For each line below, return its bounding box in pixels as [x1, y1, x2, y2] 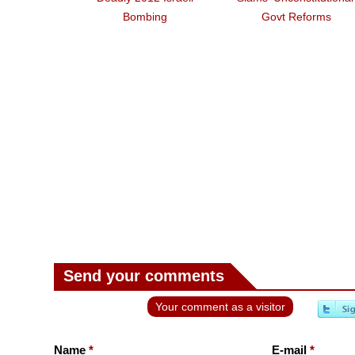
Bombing [122, 10, 167, 24]
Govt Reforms [261, 10, 331, 24]
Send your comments [63, 267, 224, 285]
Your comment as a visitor [155, 300, 285, 314]
